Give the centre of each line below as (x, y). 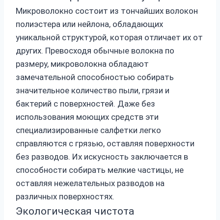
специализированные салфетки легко (88, 130)
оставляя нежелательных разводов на (90, 183)
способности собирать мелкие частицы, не (100, 170)
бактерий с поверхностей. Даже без (85, 104)
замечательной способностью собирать (95, 77)
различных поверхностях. (65, 197)
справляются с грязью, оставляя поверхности (105, 144)
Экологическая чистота (75, 211)
